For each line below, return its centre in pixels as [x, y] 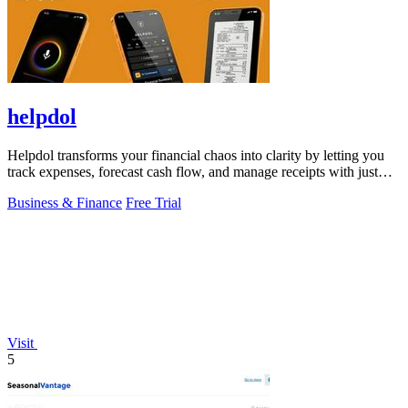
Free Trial [153, 203]
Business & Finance [65, 203]
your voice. [40, 189]
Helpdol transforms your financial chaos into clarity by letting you [196, 156]
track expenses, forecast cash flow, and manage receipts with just [193, 172]
